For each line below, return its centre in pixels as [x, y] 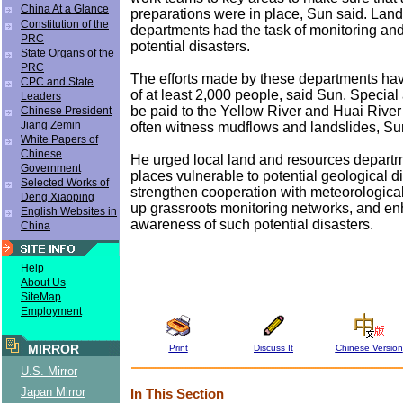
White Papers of [59, 139]
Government [51, 168]
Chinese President [66, 111]
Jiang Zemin [51, 125]
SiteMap [41, 297]
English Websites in [69, 211]
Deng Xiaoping [58, 197]
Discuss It [273, 347]
